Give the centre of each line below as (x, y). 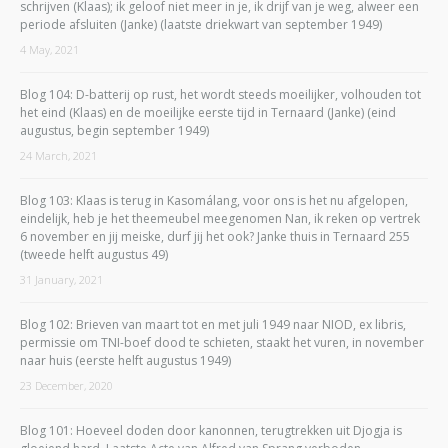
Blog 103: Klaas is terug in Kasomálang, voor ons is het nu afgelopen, (214, 200)
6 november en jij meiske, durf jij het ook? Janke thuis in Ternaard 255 (215, 236)
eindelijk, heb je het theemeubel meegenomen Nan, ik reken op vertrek (220, 218)
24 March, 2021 (58, 155)
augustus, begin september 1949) (114, 130)
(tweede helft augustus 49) (94, 254)
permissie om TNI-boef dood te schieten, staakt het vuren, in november (222, 342)
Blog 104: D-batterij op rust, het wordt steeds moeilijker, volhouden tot (220, 94)
